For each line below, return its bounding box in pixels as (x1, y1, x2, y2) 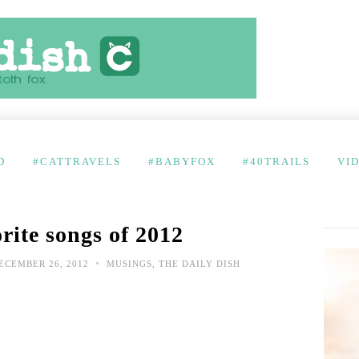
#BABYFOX (148, 155, 216, 167)
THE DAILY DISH (159, 259, 240, 268)
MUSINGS (107, 259, 152, 268)
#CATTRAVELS (33, 155, 121, 167)
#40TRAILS (243, 155, 310, 167)
